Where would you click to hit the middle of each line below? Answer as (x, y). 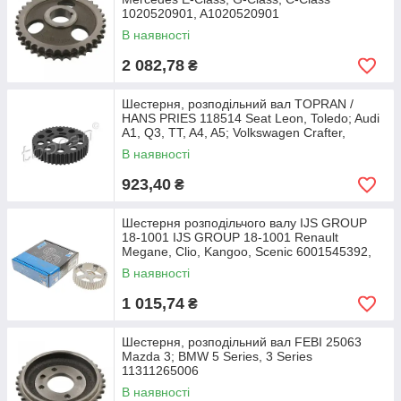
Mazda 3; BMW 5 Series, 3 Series (217, 356)
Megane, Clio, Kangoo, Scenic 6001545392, (247, 252)
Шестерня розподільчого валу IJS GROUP (244, 223)
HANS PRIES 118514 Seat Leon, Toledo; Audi (251, 118)
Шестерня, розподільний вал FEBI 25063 (242, 342)
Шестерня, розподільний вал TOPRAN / (238, 104)
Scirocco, (148, 147)
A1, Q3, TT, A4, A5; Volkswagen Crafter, (234, 132)
